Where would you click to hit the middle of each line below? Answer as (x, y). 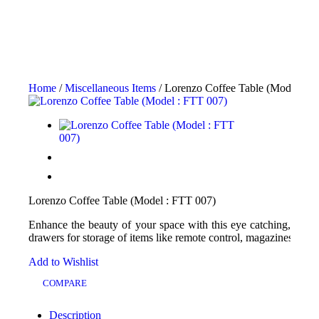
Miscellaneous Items (110, 88)
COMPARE (64, 283)
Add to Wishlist (63, 262)
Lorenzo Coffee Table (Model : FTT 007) (122, 201)
